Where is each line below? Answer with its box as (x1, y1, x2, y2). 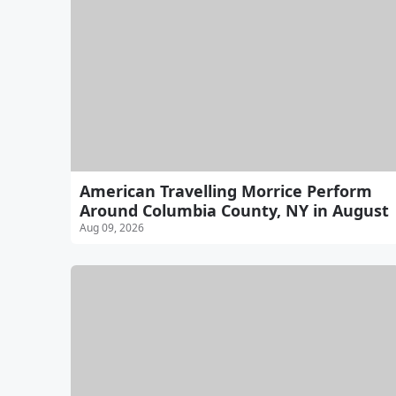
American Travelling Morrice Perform (80, 179, 372, 202)
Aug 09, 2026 (80, 219, 144, 235)
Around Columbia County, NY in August (80, 199, 389, 221)
